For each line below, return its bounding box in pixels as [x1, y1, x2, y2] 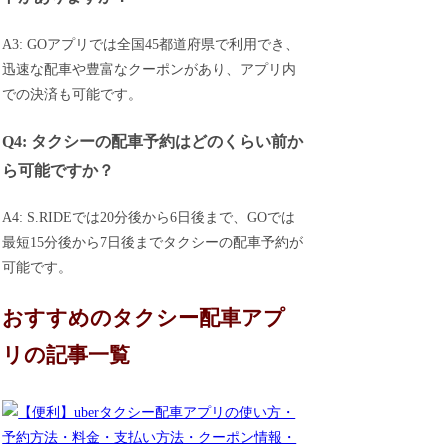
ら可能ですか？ [2, 160, 115, 180]
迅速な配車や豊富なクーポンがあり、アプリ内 [2, 61, 297, 77]
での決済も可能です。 [2, 86, 143, 102]
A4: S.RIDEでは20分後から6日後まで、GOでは [2, 210, 296, 226]
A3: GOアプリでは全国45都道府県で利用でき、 [2, 36, 300, 52]
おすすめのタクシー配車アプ [2, 305, 286, 330]
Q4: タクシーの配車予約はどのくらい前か [2, 131, 304, 151]
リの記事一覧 [2, 342, 131, 367]
